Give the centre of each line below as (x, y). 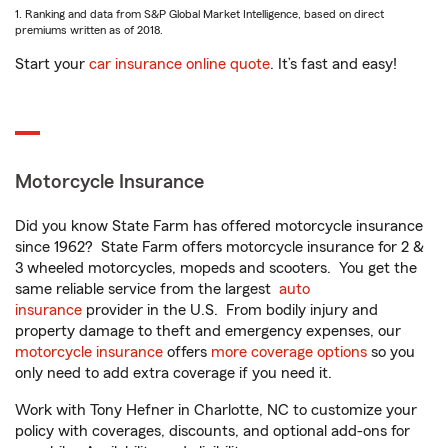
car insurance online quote (179, 64)
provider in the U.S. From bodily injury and (230, 310)
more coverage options (289, 352)
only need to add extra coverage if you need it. (175, 373)
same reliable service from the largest (147, 289)
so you (391, 352)
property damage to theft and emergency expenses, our (208, 331)
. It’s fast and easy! (333, 64)
